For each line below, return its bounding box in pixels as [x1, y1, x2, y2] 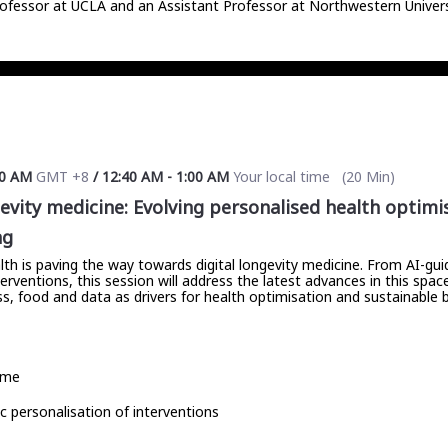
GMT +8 [35, 167, 89, 186]
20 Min [345, 167, 390, 186]
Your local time [228, 167, 330, 186]
